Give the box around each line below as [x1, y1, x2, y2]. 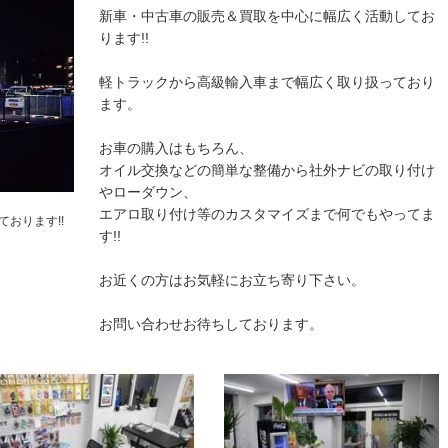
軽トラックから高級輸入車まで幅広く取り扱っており [99, 74, 435, 90]
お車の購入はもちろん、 [99, 140, 253, 156]
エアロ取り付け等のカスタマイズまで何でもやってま [99, 206, 435, 222]
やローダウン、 [99, 184, 197, 200]
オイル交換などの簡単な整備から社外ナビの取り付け [99, 162, 435, 178]
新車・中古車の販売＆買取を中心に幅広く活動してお [99, 8, 435, 24]
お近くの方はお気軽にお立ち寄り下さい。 [99, 272, 365, 288]
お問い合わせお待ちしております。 [99, 316, 323, 332]
